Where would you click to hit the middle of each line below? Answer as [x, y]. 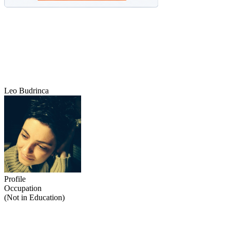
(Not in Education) [34, 197]
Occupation [23, 188]
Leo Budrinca [26, 91]
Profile [15, 179]
